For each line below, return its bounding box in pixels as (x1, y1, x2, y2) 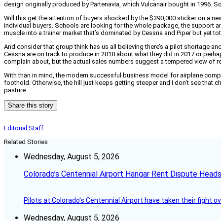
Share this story (8, 101, 53, 109)
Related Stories (4, 138, 48, 146)
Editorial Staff (4, 124, 43, 132)
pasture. (4, 86, 27, 94)
